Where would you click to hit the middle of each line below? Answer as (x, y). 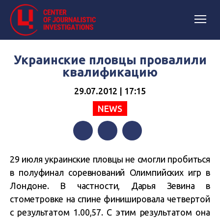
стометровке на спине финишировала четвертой (110, 199)
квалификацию (110, 72)
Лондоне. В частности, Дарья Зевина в (110, 186)
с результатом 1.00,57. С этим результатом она (110, 212)
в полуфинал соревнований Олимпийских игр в (110, 172)
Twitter (110, 150)
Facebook (90, 150)
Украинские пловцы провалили (110, 60)
